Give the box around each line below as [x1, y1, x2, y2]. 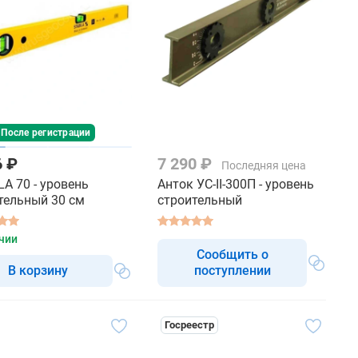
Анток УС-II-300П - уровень [157, 177, 314, 192]
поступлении [193, 263, 271, 278]
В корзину [8, 263, 68, 278]
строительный [157, 193, 242, 208]
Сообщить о [196, 247, 268, 262]
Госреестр [165, 319, 214, 331]
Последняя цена [221, 159, 306, 172]
